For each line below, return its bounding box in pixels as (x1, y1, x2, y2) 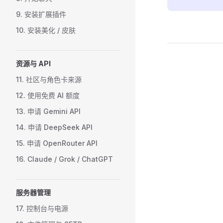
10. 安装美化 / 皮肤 (16, 26, 76, 34)
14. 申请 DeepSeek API (16, 123, 93, 131)
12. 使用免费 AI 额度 (16, 91, 80, 100)
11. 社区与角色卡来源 (16, 75, 82, 84)
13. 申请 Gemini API (16, 107, 81, 115)
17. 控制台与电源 (16, 204, 68, 213)
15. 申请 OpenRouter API (16, 139, 98, 147)
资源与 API (16, 59, 51, 68)
